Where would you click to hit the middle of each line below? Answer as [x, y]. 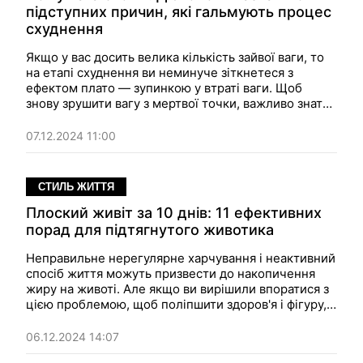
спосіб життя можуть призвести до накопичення [171, 273]
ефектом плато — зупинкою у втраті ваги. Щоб [164, 88]
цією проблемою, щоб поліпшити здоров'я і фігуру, [176, 304]
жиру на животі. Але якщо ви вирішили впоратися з [177, 289]
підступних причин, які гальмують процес [179, 12]
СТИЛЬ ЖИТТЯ [76, 187]
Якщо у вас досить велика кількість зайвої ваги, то [175, 57]
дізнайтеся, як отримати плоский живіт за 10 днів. [173, 320]
